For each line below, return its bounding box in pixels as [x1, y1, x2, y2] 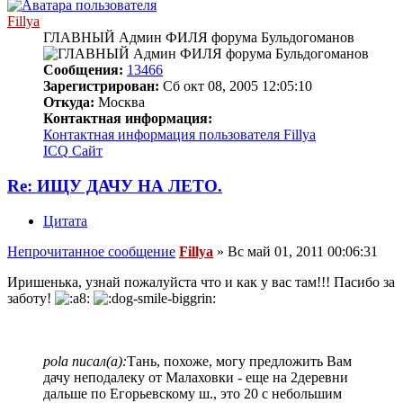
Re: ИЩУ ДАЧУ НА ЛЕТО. [7, 176, 222, 196]
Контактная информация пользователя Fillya [43, 127, 316, 143]
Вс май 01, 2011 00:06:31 [228, 243, 378, 259]
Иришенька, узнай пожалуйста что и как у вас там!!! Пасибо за [7, 273, 395, 290]
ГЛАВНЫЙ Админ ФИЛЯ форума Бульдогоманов [43, 30, 354, 46]
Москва [94, 94, 145, 111]
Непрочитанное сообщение [7, 243, 175, 259]
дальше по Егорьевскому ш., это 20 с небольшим [43, 385, 342, 401]
